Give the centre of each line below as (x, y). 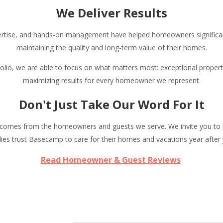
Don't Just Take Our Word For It (111, 105)
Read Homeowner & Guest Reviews (111, 160)
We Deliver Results (111, 13)
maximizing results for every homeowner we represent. (111, 81)
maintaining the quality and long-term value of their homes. (111, 48)
